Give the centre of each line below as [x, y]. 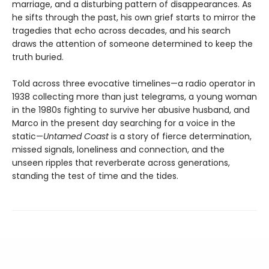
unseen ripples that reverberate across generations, [121, 163]
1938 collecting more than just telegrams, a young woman [134, 97]
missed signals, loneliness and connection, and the [118, 150]
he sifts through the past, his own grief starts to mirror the [134, 18]
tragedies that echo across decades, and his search [121, 31]
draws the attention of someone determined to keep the [132, 44]
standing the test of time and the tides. [95, 176]
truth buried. [38, 57]
